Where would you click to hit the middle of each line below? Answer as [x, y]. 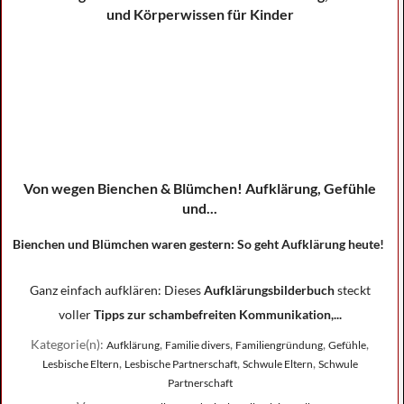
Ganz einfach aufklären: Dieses [116, 290]
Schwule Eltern [277, 364]
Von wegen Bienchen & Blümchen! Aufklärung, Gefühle [200, 188]
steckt [352, 290]
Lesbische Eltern [80, 364]
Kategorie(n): [69, 344]
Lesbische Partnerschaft [180, 364]
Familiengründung [279, 345]
